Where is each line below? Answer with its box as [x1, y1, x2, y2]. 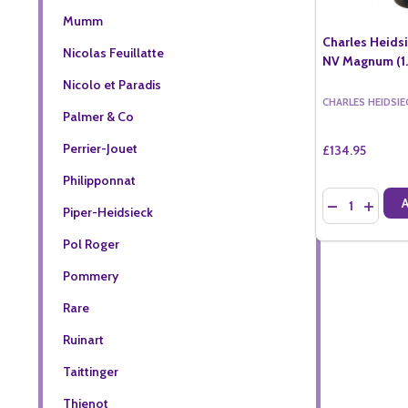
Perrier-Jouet [62, 139, 138, 157]
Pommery [62, 267, 118, 284]
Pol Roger [62, 235, 119, 252]
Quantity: [322, 188, 378, 205]
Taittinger [62, 362, 118, 380]
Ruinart [62, 331, 104, 348]
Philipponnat [62, 171, 136, 189]
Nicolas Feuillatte [62, 44, 164, 61]
